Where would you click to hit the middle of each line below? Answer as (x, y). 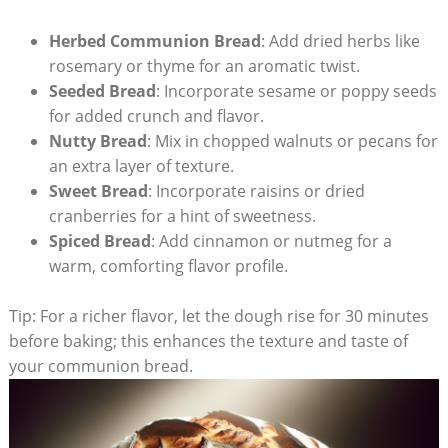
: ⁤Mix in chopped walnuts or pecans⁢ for (292, 140)
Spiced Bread (99, 240)
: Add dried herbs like (340, 40)
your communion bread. (100, 366)
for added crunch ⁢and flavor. (156, 115)
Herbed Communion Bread (154, 40)
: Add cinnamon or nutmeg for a (271, 240)
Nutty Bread (97, 140)
